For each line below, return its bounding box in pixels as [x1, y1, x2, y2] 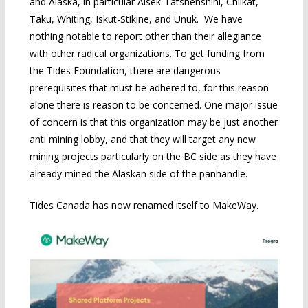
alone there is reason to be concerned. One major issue [29, 98, 278, 112]
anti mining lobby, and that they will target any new [29, 133, 256, 146]
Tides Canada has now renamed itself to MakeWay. [29, 199, 258, 212]
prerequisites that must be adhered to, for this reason [29, 81, 269, 95]
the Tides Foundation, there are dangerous [29, 64, 221, 78]
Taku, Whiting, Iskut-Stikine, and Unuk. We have [29, 12, 243, 26]
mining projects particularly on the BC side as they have [29, 150, 276, 164]
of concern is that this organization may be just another [29, 115, 278, 129]
